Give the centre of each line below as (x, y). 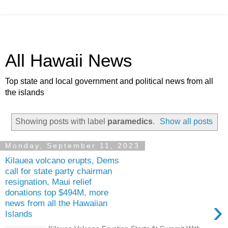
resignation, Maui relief (48, 182)
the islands (25, 92)
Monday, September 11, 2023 (73, 146)
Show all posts (187, 121)
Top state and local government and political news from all (109, 81)
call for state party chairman (59, 171)
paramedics (130, 121)
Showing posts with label (61, 121)
